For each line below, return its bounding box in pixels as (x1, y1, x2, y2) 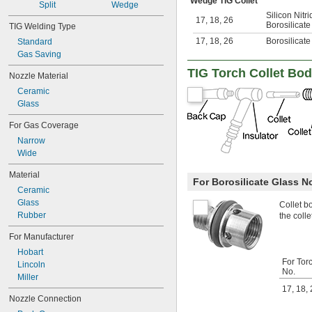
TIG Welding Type (9, 22, 76, 31)
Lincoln (17, 260, 45, 270)
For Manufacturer (9, 232, 74, 242)
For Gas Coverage (9, 120, 79, 130)
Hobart (17, 247, 43, 257)
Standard (17, 37, 52, 47)
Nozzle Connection (9, 294, 81, 304)
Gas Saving (17, 49, 61, 59)
